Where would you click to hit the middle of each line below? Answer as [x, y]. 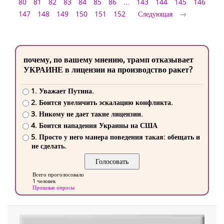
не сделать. [49, 146]
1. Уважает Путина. [62, 91]
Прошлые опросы [53, 187]
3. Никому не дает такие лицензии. [87, 114]
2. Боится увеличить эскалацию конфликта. [102, 102]
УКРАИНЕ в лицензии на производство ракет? [108, 69]
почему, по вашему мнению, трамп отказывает [108, 59]
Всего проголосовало [58, 174]
